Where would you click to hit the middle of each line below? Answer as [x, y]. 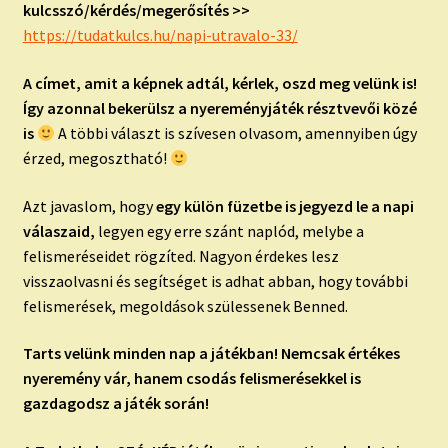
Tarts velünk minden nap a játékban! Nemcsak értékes [211, 353]
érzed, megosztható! [96, 157]
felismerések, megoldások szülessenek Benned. [185, 305]
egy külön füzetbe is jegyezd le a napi [284, 205]
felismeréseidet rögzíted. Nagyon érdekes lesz [180, 255]
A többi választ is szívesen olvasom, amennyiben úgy [237, 132]
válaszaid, [58, 230]
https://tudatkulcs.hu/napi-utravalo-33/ [160, 35]
